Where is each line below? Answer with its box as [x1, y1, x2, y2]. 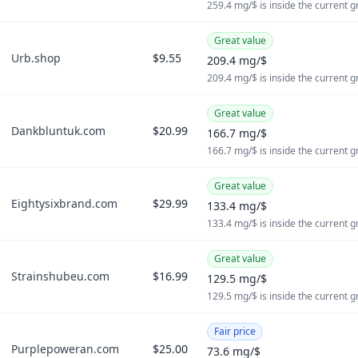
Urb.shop [11, 50, 61, 66]
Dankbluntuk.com [11, 123, 105, 138]
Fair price [214, 324, 256, 338]
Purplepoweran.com [11, 341, 119, 356]
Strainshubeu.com [11, 268, 109, 284]
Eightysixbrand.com [11, 196, 117, 211]
